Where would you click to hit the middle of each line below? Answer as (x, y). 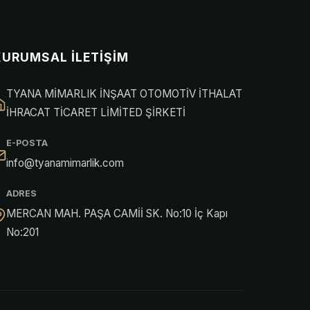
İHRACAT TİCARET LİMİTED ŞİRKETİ (96, 113)
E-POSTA (27, 143)
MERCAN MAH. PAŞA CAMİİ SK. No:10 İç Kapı (117, 214)
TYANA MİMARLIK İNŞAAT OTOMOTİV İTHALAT (125, 94)
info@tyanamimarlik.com (65, 163)
